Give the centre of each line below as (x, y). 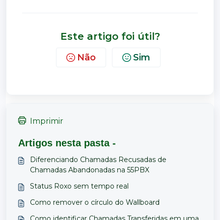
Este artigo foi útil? (110, 37)
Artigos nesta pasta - (67, 143)
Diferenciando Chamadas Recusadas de (98, 160)
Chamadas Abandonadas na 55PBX (90, 170)
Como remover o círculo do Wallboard (95, 203)
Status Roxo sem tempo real (79, 186)
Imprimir (47, 121)
